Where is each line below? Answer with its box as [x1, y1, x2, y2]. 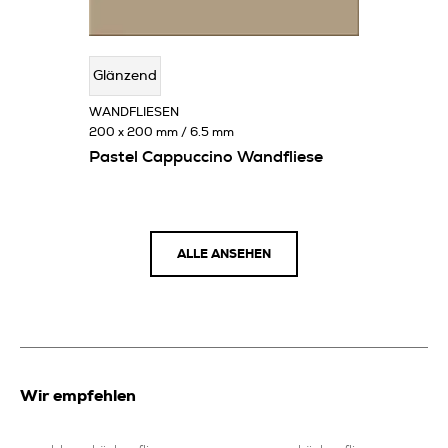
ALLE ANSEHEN [177, 248, 271, 260]
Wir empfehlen [20, 388, 136, 404]
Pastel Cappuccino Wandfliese [89, 149, 323, 165]
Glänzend [93, 69, 157, 83]
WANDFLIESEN [89, 106, 179, 118]
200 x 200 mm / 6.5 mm [89, 126, 234, 138]
